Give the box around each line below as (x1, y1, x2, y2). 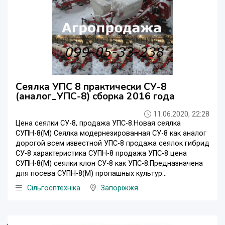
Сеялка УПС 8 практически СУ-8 (16, 80, 167, 93)
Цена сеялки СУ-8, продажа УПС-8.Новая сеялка (16, 119, 181, 128)
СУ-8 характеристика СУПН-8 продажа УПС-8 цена (16, 149, 187, 158)
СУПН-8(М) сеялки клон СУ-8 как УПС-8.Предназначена (16, 159, 203, 168)
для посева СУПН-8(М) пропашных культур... (16, 169, 167, 178)
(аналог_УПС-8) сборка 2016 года (16, 89, 175, 103)
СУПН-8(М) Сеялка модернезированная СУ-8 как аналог (16, 129, 206, 138)
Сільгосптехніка (27, 183, 80, 192)
